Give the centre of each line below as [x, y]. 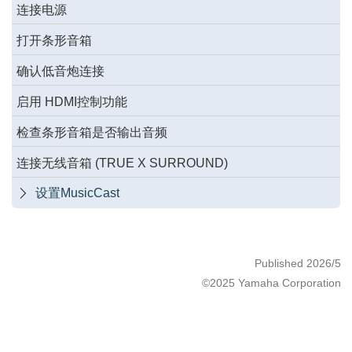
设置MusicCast [77, 192]
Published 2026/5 [297, 264]
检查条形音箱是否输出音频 [92, 133]
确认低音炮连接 [60, 71]
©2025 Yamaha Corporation [271, 283]
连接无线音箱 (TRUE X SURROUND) [122, 163]
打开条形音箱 [54, 41]
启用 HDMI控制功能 [72, 102]
